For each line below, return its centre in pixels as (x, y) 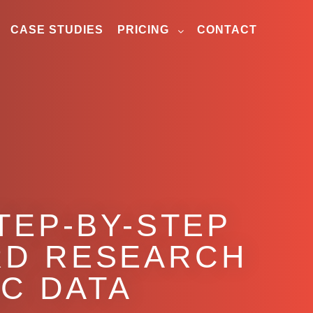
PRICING (143, 30)
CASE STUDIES (57, 30)
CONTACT (227, 30)
